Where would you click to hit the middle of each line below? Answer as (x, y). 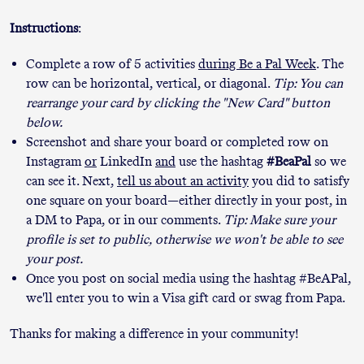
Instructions (44, 28)
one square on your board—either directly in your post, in (186, 200)
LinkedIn (126, 161)
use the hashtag (221, 161)
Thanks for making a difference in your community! (154, 333)
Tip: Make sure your (279, 219)
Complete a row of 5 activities (112, 63)
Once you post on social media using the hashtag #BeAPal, (188, 278)
